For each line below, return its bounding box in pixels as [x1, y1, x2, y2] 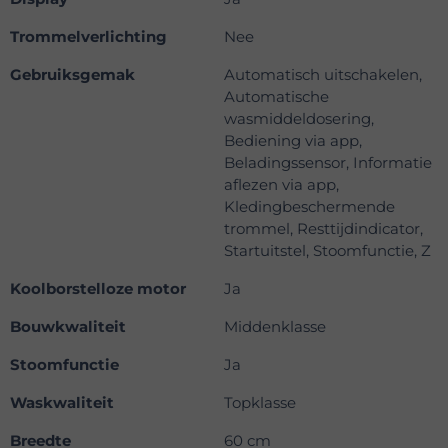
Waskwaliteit [10, 393, 114, 413]
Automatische [224, 87, 329, 107]
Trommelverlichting [10, 27, 167, 47]
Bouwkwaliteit [10, 317, 126, 337]
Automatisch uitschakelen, [224, 65, 422, 85]
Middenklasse [224, 317, 326, 337]
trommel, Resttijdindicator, [224, 219, 423, 239]
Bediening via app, [224, 131, 362, 151]
